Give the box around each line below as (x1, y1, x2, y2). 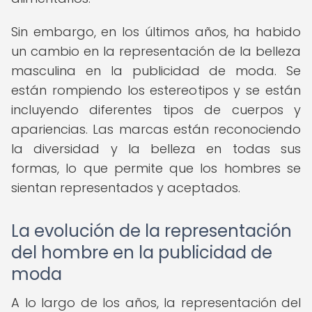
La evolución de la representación (11, 219, 292, 242)
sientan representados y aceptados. (11, 179, 240, 196)
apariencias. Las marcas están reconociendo (11, 120, 301, 138)
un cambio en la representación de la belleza (11, 42, 301, 60)
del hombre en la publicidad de (11, 241, 272, 264)
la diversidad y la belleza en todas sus (11, 140, 301, 157)
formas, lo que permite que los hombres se (11, 159, 301, 177)
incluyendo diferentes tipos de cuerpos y (11, 101, 301, 118)
